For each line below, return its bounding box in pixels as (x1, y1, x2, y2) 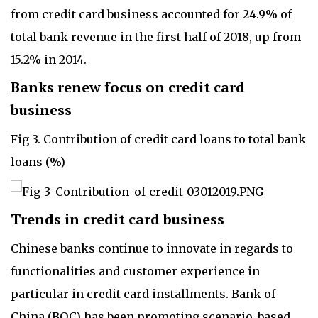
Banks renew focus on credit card (11, 77, 245, 97)
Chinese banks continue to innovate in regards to (11, 241, 293, 256)
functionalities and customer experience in (11, 263, 260, 278)
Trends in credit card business (11, 209, 224, 229)
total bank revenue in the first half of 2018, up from (11, 30, 301, 45)
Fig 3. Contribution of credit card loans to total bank (11, 132, 306, 147)
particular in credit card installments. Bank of (11, 286, 275, 301)
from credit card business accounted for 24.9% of (11, 7, 292, 22)
